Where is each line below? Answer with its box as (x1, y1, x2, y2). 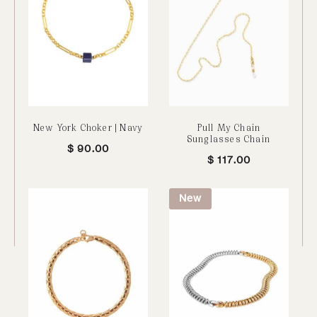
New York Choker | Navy (33, 121, 144, 134)
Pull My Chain (197, 121, 261, 134)
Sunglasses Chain (187, 132, 271, 145)
